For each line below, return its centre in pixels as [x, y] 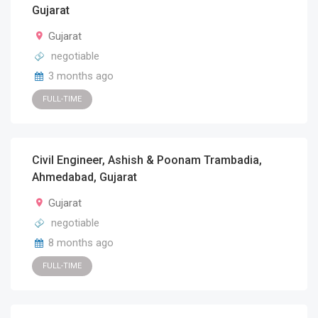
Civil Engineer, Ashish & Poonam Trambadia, [147, 160]
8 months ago [81, 243]
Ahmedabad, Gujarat [84, 177]
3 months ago [81, 76]
